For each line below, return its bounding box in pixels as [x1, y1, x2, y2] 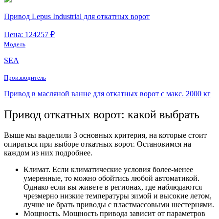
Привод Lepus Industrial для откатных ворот [4, 12, 150, 21]
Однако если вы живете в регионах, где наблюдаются [23, 182, 202, 191]
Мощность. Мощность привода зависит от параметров [23, 209, 205, 218]
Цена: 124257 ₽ [4, 30, 55, 39]
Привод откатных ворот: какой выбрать [4, 108, 199, 121]
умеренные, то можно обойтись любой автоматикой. [23, 174, 199, 182]
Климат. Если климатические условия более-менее [23, 165, 193, 174]
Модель [4, 40, 25, 48]
